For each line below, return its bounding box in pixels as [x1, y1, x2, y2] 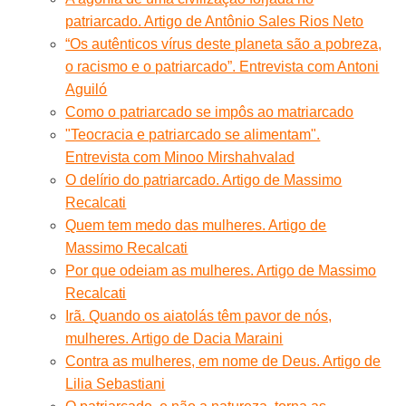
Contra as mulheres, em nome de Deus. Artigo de [65, 353, 382, 369]
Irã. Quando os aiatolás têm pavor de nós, [65, 307, 333, 324]
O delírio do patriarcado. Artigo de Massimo [65, 171, 343, 188]
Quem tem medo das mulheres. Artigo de [65, 217, 327, 233]
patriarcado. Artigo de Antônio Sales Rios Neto [65, 13, 364, 29]
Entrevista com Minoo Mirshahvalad [65, 149, 295, 165]
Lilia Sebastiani [65, 375, 166, 391]
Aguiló [65, 81, 108, 97]
